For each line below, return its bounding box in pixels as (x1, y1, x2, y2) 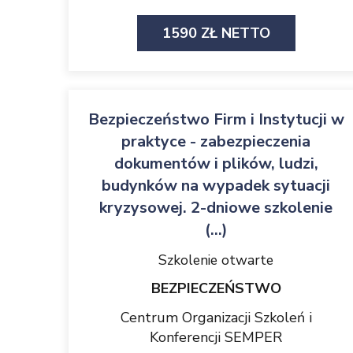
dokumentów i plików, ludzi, (113, 153, 318, 174)
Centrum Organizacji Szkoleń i (120, 308, 312, 327)
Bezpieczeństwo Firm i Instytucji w (87, 109, 344, 130)
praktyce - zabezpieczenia (121, 131, 310, 152)
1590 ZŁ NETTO (162, 24, 270, 43)
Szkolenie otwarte (158, 251, 273, 269)
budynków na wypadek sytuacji (102, 175, 330, 196)
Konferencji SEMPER (150, 328, 282, 347)
